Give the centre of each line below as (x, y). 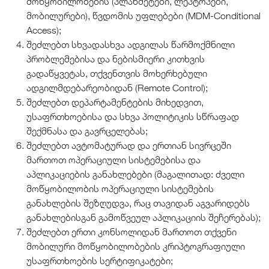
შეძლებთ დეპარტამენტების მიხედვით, (115, 102)
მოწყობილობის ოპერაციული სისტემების (120, 189)
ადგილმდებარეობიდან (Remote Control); (117, 88)
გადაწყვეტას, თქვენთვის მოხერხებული (117, 74)
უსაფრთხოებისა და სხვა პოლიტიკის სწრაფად (133, 117)
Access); (44, 30)
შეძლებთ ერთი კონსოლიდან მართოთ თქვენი (131, 232)
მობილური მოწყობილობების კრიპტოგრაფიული (136, 246)
